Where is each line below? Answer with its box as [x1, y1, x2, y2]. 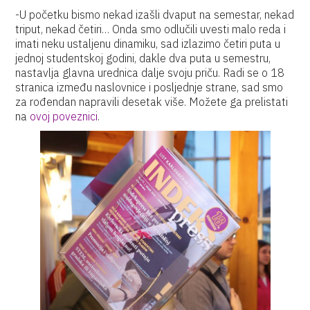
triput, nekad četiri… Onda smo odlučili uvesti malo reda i [15, 22, 286, 36]
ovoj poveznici [30, 109, 98, 123]
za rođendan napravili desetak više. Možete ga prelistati [15, 95, 289, 109]
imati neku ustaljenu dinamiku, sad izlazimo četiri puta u [15, 37, 281, 51]
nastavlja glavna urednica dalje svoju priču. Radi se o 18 [15, 66, 285, 80]
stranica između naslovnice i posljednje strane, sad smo [15, 80, 284, 94]
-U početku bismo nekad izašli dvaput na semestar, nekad [15, 8, 295, 21]
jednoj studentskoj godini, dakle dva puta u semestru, [15, 51, 271, 65]
